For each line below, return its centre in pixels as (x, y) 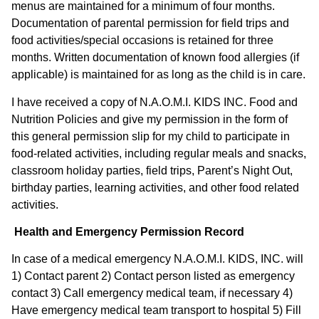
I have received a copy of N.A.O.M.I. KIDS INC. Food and (155, 102)
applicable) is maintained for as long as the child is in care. (158, 75)
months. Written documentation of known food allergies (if (155, 58)
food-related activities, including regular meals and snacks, (159, 153)
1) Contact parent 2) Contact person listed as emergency (153, 276)
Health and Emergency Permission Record (128, 231)
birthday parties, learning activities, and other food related (155, 187)
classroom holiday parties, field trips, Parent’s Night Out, (152, 170)
